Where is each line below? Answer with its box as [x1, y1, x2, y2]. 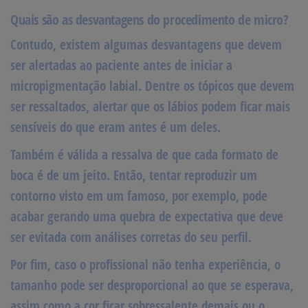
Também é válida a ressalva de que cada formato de [10, 145, 278, 164]
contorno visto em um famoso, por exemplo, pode [10, 186, 267, 205]
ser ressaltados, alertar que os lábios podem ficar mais [10, 97, 290, 115]
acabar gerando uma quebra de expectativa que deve [10, 207, 283, 225]
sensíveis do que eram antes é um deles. [10, 118, 221, 136]
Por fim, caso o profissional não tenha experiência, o [10, 255, 280, 274]
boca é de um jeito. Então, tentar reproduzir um [10, 166, 257, 184]
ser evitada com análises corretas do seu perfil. [10, 228, 252, 246]
